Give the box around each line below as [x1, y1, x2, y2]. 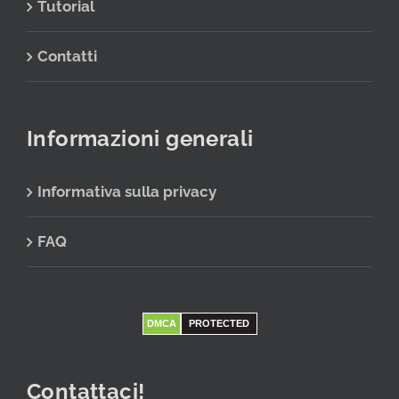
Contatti [37, 47, 97, 66]
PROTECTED [188, 317, 249, 329]
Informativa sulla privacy [37, 183, 216, 201]
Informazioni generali [27, 126, 254, 152]
